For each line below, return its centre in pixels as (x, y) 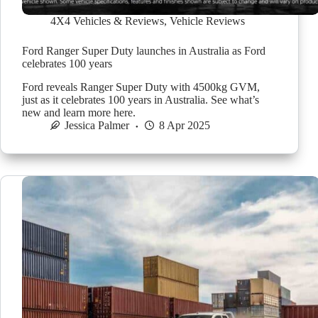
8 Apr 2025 (185, 125)
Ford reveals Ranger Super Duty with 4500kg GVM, (141, 87)
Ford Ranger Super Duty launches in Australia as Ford (144, 51)
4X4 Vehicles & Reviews (107, 21)
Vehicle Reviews (207, 21)
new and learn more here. (79, 112)
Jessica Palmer (97, 125)
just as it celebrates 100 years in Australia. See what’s (141, 99)
